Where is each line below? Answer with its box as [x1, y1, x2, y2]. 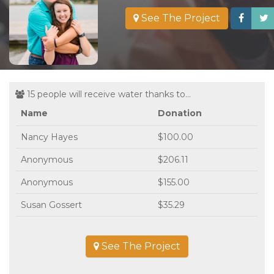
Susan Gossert [21, 199, 82, 210]
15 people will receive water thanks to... [24, 88, 191, 100]
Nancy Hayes [21, 131, 78, 143]
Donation [158, 107, 202, 119]
